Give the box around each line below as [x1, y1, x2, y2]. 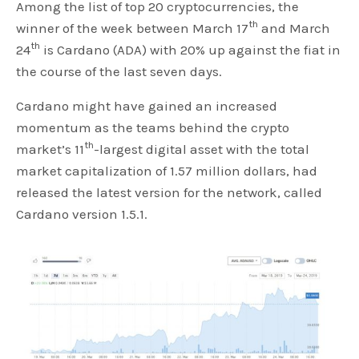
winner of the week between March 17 [16, 19, 249, 36]
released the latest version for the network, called [16, 184, 323, 200]
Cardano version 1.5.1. [16, 205, 148, 222]
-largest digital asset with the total [94, 140, 310, 157]
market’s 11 [16, 140, 85, 157]
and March [258, 19, 331, 36]
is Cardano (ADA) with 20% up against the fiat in [40, 41, 341, 58]
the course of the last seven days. [16, 63, 223, 79]
